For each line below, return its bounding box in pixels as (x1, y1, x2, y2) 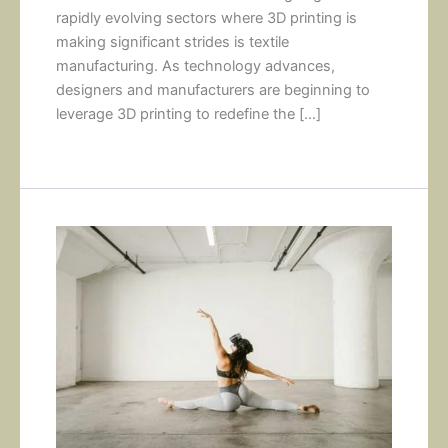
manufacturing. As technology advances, (56, 57, 336, 76)
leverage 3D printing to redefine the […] (56, 105, 322, 124)
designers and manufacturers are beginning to (56, 81, 371, 100)
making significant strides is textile (56, 33, 290, 52)
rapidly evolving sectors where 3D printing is (56, 9, 358, 28)
